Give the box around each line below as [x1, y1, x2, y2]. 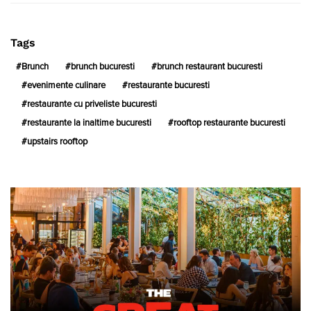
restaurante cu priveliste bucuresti [27, 100, 157, 110]
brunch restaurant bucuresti [157, 62, 262, 72]
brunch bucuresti [71, 62, 135, 72]
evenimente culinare [27, 81, 106, 91]
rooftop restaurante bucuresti [174, 119, 285, 128]
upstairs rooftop [27, 137, 87, 147]
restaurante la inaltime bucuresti [27, 119, 151, 128]
